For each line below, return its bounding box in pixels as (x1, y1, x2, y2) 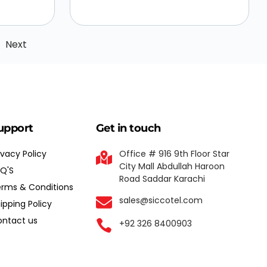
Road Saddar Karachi (119, 172, 205, 185)
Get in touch (95, 121, 161, 135)
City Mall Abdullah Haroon (119, 160, 225, 172)
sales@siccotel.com (119, 194, 203, 206)
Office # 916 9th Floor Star (119, 147, 229, 160)
